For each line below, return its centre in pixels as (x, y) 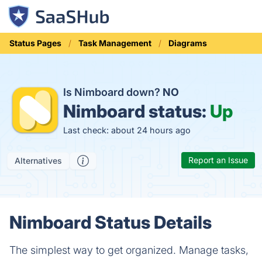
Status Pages (35, 43)
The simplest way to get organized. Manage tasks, (129, 250)
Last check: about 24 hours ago (127, 130)
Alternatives (38, 161)
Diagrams (188, 43)
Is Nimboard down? (113, 92)
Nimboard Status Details (111, 222)
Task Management (115, 43)
